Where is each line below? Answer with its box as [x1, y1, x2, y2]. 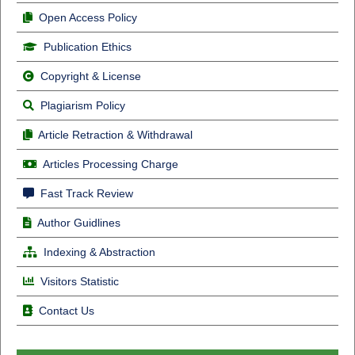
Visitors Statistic [40, 274, 119, 288]
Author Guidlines [36, 216, 120, 229]
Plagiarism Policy [40, 98, 125, 112]
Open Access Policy [38, 10, 137, 24]
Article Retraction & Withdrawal [37, 128, 193, 141]
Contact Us [38, 303, 94, 317]
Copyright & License [40, 69, 141, 82]
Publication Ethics [43, 40, 132, 53]
